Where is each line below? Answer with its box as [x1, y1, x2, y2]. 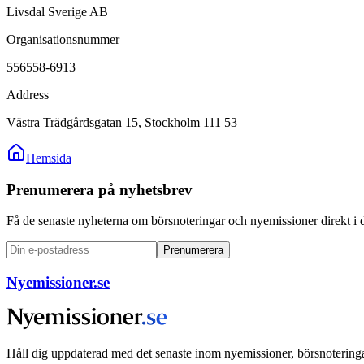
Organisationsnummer [6, 32, 119, 46]
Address [6, 87, 49, 102]
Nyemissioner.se [6, 273, 110, 291]
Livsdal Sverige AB [6, 4, 108, 19]
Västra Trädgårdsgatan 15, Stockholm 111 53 [6, 115, 237, 129]
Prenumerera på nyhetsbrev [6, 180, 193, 198]
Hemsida [26, 150, 71, 165]
